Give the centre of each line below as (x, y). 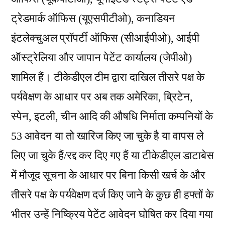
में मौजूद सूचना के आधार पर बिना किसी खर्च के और (108, 175)
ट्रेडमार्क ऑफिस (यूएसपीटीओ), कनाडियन (93, 18)
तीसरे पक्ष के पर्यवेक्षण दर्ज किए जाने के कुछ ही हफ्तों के (112, 195)
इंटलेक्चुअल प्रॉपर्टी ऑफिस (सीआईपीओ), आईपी (105, 38)
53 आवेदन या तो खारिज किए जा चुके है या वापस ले (107, 136)
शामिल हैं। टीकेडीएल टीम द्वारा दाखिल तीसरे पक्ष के (108, 77)
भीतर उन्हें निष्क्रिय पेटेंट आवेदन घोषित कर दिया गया (112, 214)
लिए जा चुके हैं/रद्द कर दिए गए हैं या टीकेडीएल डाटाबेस (113, 155)
